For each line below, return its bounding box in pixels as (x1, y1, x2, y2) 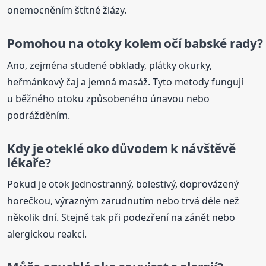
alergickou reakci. (7, 227, 87, 241)
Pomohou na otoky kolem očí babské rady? (7, 35, 263, 52)
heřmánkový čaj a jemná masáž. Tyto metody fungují (7, 75, 244, 88)
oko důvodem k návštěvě (83, 140, 236, 157)
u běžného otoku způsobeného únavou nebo (7, 91, 210, 105)
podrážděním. (7, 108, 71, 122)
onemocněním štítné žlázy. (7, 4, 127, 17)
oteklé (46, 140, 84, 157)
